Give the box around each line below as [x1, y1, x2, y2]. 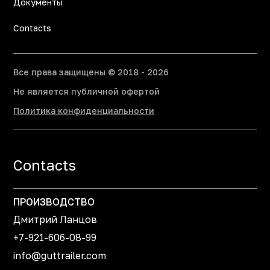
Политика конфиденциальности [13, 105, 155, 116]
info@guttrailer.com [13, 250, 107, 262]
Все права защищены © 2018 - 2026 [13, 67, 169, 78]
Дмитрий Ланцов [13, 213, 98, 226]
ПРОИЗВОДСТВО [13, 196, 95, 209]
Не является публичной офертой [13, 86, 160, 97]
